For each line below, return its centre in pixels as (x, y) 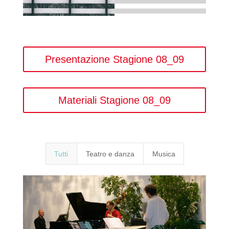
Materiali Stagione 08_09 (114, 100)
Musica (164, 154)
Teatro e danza (110, 154)
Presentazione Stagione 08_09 (114, 59)
